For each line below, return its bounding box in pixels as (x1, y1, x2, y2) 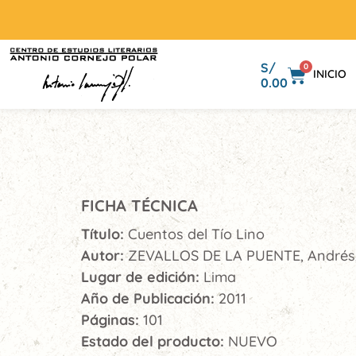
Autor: (81, 246, 128, 265)
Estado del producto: (81, 332, 228, 350)
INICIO (313, 67, 346, 81)
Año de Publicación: (81, 289, 219, 308)
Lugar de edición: (81, 268, 203, 286)
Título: (81, 225, 128, 243)
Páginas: (81, 311, 143, 329)
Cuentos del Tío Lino (128, 225, 265, 243)
